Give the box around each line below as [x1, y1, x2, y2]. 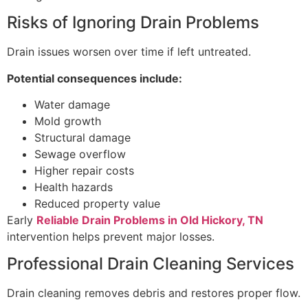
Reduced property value [34, 197, 160, 211]
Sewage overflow [34, 147, 126, 162]
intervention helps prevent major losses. [7, 230, 214, 244]
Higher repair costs [34, 164, 134, 178]
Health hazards [34, 180, 113, 195]
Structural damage [34, 131, 131, 145]
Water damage [34, 98, 110, 112]
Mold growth [34, 114, 101, 129]
